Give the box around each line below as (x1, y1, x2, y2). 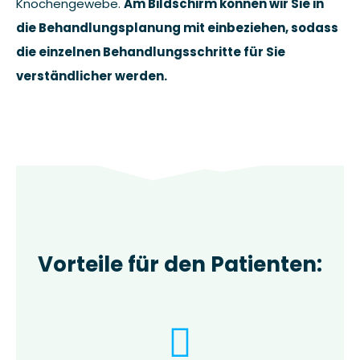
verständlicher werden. (16, 67, 167, 84)
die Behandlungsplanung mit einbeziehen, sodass (16, 18, 338, 36)
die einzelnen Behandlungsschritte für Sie (16, 43, 285, 60)
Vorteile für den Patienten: (38, 249, 322, 279)
